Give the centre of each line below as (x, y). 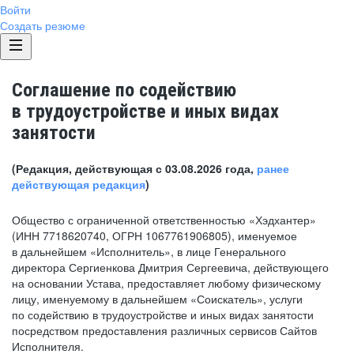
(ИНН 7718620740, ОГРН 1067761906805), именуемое (154, 235)
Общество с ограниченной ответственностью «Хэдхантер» (164, 220)
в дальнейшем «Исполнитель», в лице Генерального (149, 251)
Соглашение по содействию (124, 90)
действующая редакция (79, 184)
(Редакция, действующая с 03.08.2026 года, (134, 168)
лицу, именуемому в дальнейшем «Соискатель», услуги (157, 299)
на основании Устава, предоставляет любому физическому (166, 283)
